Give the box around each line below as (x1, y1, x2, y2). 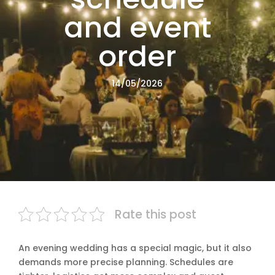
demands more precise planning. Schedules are (18, 256, 233, 268)
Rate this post (115, 206, 196, 223)
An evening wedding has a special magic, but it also (18, 242, 252, 254)
